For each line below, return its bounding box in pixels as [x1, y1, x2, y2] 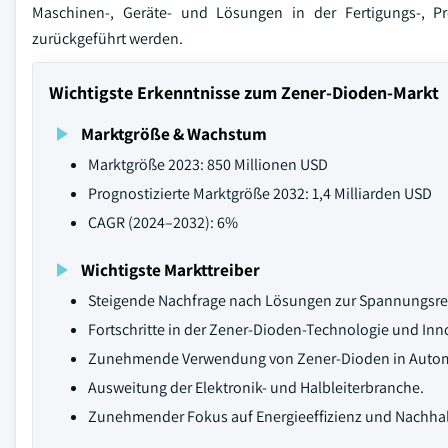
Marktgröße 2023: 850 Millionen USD [88, 154, 328, 175]
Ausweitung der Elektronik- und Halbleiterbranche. [88, 377, 424, 398]
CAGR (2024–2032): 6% [88, 212, 238, 233]
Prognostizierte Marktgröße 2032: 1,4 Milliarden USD [88, 183, 432, 204]
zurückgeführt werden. [32, 28, 183, 49]
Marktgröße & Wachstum [81, 122, 267, 145]
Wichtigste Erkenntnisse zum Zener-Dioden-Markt [49, 81, 439, 104]
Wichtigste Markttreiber [81, 258, 260, 281]
